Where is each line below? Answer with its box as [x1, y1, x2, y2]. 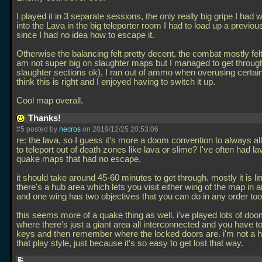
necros [59, 125, 81, 133]
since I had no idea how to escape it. [16, 30, 154, 40]
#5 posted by [16, 125, 59, 133]
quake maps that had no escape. [16, 154, 141, 164]
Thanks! [28, 113, 63, 123]
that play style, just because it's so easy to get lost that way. [16, 239, 246, 248]
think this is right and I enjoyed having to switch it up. [16, 77, 215, 87]
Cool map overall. [16, 96, 85, 105]
